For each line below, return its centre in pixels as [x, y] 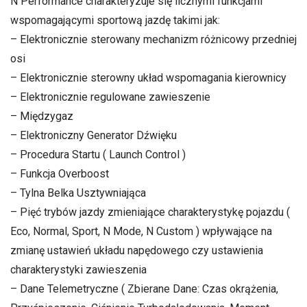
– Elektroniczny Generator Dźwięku [94, 135]
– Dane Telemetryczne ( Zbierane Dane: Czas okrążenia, [144, 288]
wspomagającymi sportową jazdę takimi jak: [115, 20]
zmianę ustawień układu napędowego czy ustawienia [137, 250]
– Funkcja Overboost [60, 173]
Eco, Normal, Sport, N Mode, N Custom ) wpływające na [141, 231]
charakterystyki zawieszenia [78, 269]
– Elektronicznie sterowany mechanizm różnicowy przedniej [153, 39]
